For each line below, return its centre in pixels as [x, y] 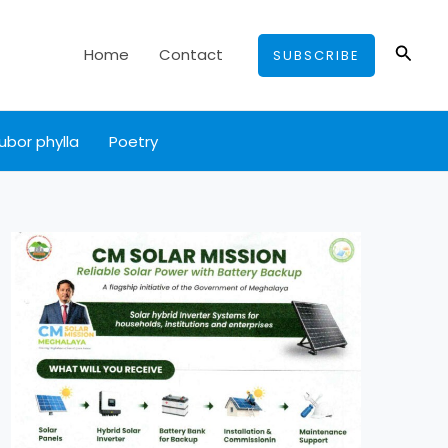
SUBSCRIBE [316, 55]
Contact [190, 54]
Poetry [133, 141]
